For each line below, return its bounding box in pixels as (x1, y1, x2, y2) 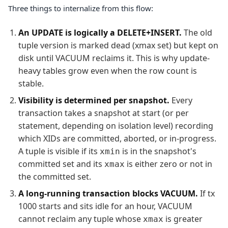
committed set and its (18, 158, 104, 169)
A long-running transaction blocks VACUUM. (18, 187, 198, 199)
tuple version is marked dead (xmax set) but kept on (18, 39, 218, 51)
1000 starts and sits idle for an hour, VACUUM (18, 200, 192, 212)
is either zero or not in (125, 158, 212, 169)
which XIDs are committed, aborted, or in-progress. (18, 132, 216, 144)
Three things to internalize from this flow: (8, 3, 153, 13)
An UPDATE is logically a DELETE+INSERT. (18, 26, 182, 38)
